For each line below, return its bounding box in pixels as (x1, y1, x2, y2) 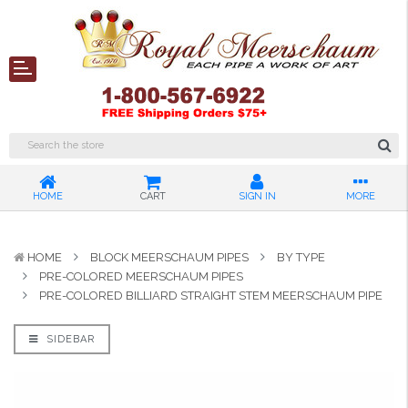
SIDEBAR (43, 333, 95, 345)
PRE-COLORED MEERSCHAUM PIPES (39, 270, 243, 283)
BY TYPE (277, 250, 325, 264)
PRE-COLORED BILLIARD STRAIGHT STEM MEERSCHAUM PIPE (39, 289, 382, 302)
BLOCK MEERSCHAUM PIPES (90, 250, 249, 264)
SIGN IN (238, 190, 276, 202)
